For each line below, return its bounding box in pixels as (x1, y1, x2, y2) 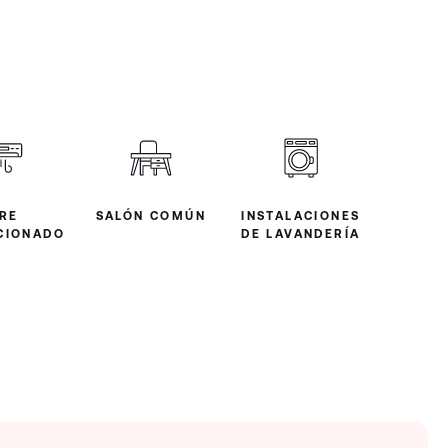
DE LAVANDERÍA (241, 226, 361, 241)
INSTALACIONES (241, 208, 361, 223)
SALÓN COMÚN (95, 208, 206, 223)
